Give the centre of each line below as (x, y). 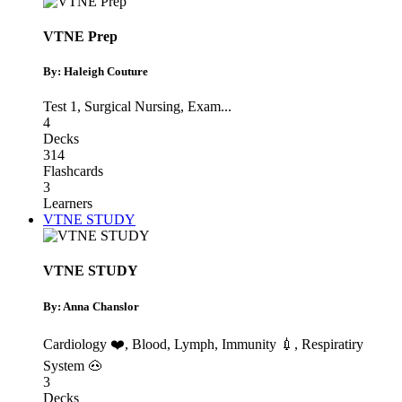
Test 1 (60, 107)
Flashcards (73, 171)
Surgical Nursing (132, 107)
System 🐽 (73, 365)
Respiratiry (332, 344)
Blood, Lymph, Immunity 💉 (213, 344)
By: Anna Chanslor (91, 306)
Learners (68, 204)
